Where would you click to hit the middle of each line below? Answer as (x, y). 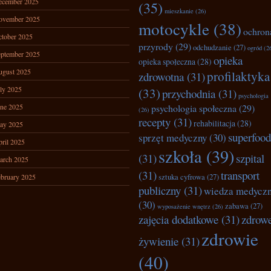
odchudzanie (212, 47)
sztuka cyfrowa (182, 177)
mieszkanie (179, 11)
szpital (250, 158)
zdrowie (230, 239)
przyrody (156, 46)
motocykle (174, 29)
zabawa (237, 206)
